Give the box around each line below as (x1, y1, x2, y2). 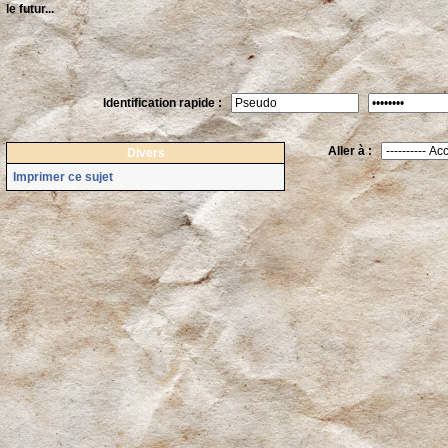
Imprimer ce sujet (13, 170, 113, 184)
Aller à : (328, 144, 381, 158)
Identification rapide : (103, 96, 231, 110)
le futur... (6, 2, 54, 16)
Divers (126, 146, 165, 160)
